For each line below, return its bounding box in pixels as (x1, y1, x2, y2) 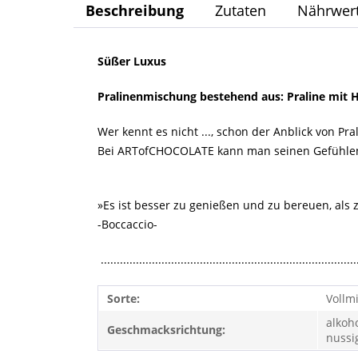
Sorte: (107, 290, 140, 306)
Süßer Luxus (97, 53, 169, 69)
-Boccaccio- (97, 216, 157, 232)
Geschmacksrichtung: (107, 321, 225, 337)
